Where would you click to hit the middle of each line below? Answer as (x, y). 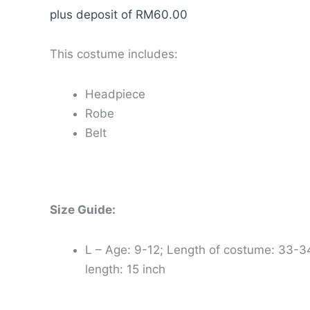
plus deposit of (93, 14)
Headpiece (115, 94)
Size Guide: (83, 210)
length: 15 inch (125, 270)
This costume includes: (114, 54)
